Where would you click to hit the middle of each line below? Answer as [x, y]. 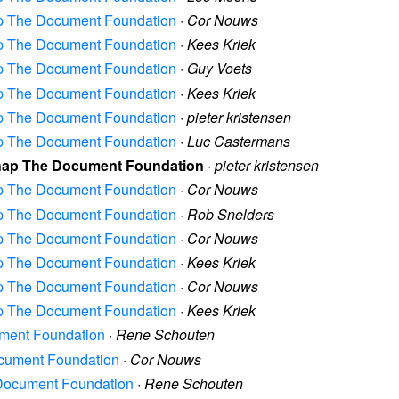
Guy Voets [220, 69]
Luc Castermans [239, 141]
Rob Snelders [231, 214]
